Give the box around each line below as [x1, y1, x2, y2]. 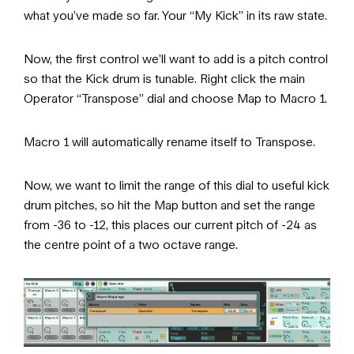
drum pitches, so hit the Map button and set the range [24, 197, 315, 212]
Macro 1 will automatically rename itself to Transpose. [24, 134, 315, 149]
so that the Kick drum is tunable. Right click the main [24, 70, 305, 85]
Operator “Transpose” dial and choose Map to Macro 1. [24, 90, 327, 105]
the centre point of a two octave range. [24, 236, 238, 251]
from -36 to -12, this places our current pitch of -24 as [24, 217, 317, 232]
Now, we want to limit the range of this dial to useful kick [24, 177, 330, 192]
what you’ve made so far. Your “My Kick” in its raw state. [24, 7, 327, 22]
